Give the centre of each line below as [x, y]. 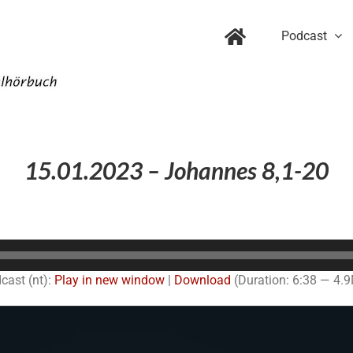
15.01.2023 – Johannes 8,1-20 [176, 170]
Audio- [193, 247]
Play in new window [109, 280]
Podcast [304, 35]
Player [193, 266]
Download [202, 280]
